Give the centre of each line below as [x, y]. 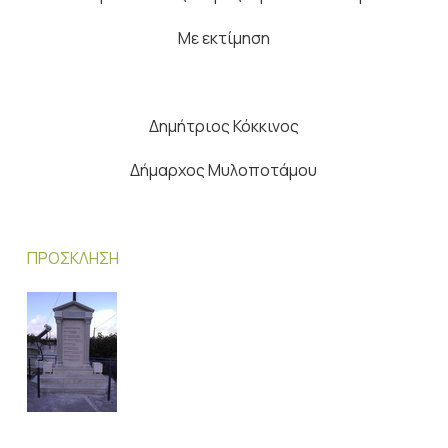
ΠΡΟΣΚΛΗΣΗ [72, 258]
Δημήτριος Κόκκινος [223, 126]
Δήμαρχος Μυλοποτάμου [224, 170]
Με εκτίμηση [223, 38]
